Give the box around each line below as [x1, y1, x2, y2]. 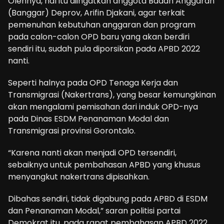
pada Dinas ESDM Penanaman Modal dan [8, 113, 169, 125]
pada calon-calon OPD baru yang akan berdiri [8, 31, 189, 43]
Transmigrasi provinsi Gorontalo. [8, 125, 135, 137]
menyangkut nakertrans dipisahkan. [8, 171, 149, 183]
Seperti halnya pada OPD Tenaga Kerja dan [8, 77, 178, 89]
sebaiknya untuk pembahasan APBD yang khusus [8, 159, 200, 171]
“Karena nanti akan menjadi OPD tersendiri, [8, 147, 176, 159]
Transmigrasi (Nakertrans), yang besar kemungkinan [8, 89, 216, 101]
